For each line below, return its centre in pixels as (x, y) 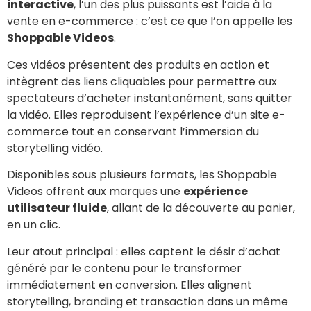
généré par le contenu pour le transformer (124, 268)
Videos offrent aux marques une (95, 192)
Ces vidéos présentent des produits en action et (138, 65)
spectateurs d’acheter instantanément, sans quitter (150, 98)
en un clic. (34, 225)
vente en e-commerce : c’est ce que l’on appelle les (150, 22)
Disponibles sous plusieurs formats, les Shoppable (142, 175)
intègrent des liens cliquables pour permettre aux (142, 81)
